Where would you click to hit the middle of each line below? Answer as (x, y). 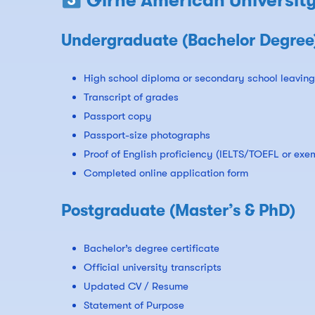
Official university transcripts (153, 268)
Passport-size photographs (147, 135)
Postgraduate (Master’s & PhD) (178, 211)
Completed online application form (166, 173)
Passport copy (118, 116)
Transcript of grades (131, 97)
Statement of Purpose (134, 306)
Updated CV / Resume (136, 287)
